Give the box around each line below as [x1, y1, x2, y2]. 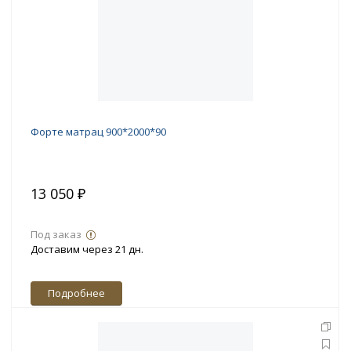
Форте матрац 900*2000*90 [31, 125, 166, 139]
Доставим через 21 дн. [31, 242, 143, 257]
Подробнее [48, 286, 105, 301]
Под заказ [31, 227, 81, 242]
